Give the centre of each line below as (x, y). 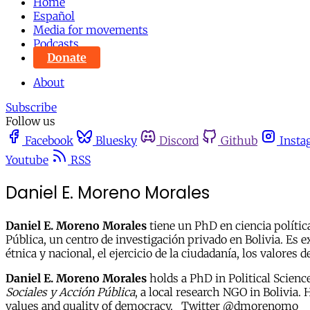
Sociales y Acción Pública (70, 292)
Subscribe (31, 107)
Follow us (30, 121)
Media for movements (91, 30)
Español (54, 16)
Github (239, 140)
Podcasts (56, 44)
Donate (67, 57)
